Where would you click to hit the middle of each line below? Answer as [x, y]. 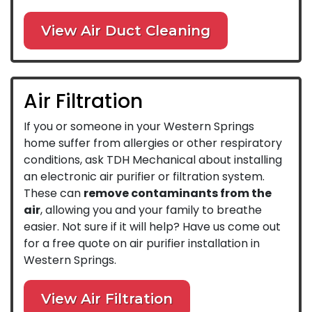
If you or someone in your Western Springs [139, 126]
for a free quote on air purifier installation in [142, 243]
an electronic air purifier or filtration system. [144, 176]
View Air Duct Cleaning [126, 30]
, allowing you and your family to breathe [151, 210]
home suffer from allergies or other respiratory [153, 143]
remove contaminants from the [178, 193]
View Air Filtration [107, 298]
